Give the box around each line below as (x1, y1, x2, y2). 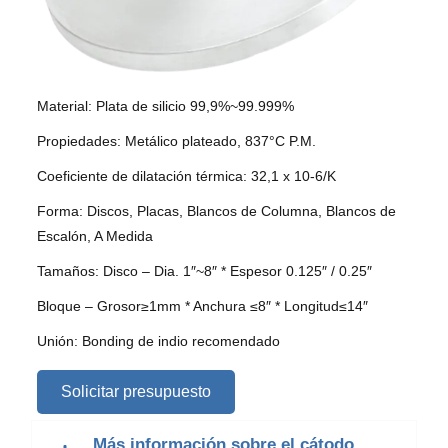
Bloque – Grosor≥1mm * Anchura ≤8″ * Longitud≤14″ (37, 298, 368, 315)
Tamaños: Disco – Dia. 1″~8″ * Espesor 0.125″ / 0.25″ (37, 263, 372, 280)
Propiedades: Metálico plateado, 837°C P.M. (37, 133, 316, 150)
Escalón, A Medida (37, 228, 153, 245)
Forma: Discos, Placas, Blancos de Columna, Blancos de (37, 203, 396, 220)
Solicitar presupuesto (61, 383, 211, 401)
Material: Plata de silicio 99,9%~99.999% (37, 98, 294, 115)
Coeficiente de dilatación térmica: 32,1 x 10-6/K (37, 168, 336, 185)
